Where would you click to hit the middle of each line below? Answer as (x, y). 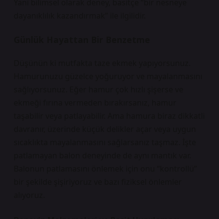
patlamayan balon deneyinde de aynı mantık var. (102, 155)
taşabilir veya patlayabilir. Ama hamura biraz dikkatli (109, 116)
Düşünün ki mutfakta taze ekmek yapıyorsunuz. (102, 63)
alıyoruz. (29, 195)
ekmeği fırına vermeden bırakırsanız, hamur (95, 103)
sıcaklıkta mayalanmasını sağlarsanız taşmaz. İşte (105, 142)
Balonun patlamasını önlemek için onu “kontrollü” (105, 169)
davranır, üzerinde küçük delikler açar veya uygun (105, 129)
